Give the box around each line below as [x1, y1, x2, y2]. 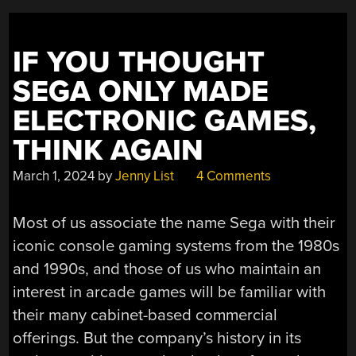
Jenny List [115, 168, 175, 185]
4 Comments [193, 168, 272, 185]
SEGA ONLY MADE [13, 74, 269, 110]
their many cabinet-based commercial [13, 304, 278, 325]
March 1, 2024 [13, 168, 95, 185]
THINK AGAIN [13, 133, 204, 169]
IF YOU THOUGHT [13, 44, 265, 81]
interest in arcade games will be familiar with [13, 281, 327, 302]
